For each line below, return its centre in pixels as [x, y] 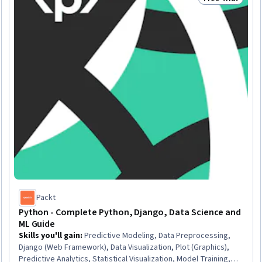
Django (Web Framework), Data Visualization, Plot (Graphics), [124, 247]
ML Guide [37, 224]
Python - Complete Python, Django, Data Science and [130, 212]
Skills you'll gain [49, 235]
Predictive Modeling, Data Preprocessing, [157, 235]
